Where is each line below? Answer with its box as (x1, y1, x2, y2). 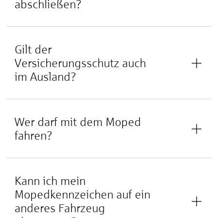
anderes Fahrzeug (15, 201, 105, 215)
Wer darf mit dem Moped (15, 115, 141, 129)
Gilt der (15, 42, 52, 56)
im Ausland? (15, 70, 76, 84)
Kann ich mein (15, 174, 86, 188)
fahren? (15, 128, 53, 143)
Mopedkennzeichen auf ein (15, 187, 150, 201)
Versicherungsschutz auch (15, 56, 146, 70)
